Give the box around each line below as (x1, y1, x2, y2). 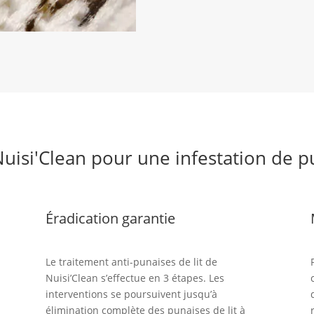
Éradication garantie (45, 209, 175, 228)
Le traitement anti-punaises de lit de (45, 254, 217, 268)
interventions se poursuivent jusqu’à (45, 287, 217, 301)
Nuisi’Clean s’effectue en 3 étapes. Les (45, 271, 224, 285)
